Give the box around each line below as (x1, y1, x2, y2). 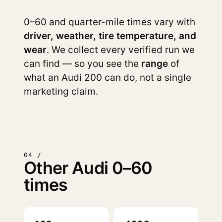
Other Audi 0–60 (24, 158, 153, 178)
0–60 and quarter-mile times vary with (24, 16, 195, 28)
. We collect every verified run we (47, 44, 195, 55)
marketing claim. (24, 86, 98, 97)
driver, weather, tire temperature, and (24, 30, 196, 42)
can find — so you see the (24, 58, 141, 69)
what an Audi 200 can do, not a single (24, 72, 191, 83)
